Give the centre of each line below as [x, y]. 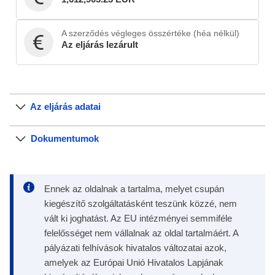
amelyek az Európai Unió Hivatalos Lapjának [134, 262]
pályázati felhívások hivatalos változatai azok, [135, 248]
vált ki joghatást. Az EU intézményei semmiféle [138, 218]
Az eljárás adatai [65, 106]
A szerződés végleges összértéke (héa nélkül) [150, 33]
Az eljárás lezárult [100, 44]
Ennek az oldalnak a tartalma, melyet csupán [134, 189]
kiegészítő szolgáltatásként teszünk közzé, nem [141, 203]
